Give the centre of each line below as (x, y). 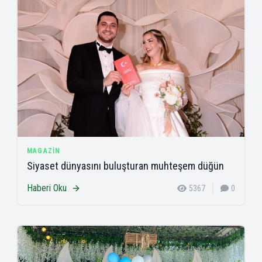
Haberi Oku (47, 188)
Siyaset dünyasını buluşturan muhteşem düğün (125, 166)
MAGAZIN (44, 151)
